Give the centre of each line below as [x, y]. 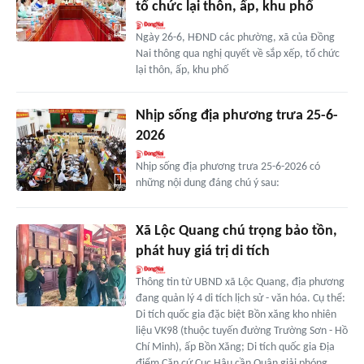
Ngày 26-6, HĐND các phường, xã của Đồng [235, 38]
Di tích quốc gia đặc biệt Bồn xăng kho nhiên [236, 315]
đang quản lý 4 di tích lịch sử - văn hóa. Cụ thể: [240, 299]
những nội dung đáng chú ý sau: [207, 184]
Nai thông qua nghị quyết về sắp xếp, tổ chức [237, 54]
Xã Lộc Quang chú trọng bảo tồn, [236, 232]
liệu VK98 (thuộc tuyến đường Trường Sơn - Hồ [241, 331]
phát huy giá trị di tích [202, 252]
